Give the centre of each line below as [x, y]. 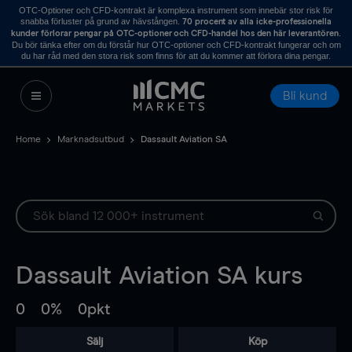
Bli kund [305, 96]
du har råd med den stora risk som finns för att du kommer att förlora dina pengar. [176, 56]
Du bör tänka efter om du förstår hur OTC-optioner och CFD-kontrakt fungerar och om [176, 45]
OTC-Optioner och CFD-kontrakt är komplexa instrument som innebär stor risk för [176, 10]
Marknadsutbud [91, 140]
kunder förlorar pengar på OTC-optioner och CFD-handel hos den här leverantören [175, 33]
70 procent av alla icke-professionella [257, 22]
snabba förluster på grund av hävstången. [101, 21]
